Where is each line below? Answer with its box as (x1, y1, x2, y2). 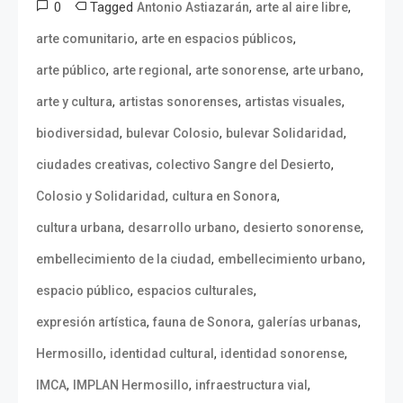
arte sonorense (195, 62, 286, 77)
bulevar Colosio (126, 125, 219, 140)
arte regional (112, 62, 189, 77)
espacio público (36, 282, 130, 298)
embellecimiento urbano (218, 251, 363, 266)
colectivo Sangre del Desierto (156, 157, 331, 172)
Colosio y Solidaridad (36, 188, 166, 203)
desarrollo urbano (128, 219, 237, 235)
